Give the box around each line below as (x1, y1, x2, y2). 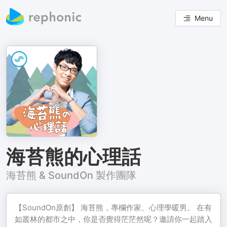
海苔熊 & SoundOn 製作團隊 (6, 169, 136, 181)
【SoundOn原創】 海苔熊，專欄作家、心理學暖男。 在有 (15, 203, 212, 212)
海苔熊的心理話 (6, 145, 141, 168)
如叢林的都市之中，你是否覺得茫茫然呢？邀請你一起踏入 (15, 214, 212, 224)
